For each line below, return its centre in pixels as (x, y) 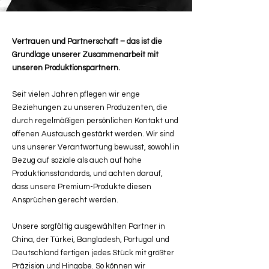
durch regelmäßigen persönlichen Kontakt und (95, 121)
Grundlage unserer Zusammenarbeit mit (85, 55)
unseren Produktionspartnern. (66, 68)
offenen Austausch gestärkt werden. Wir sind (93, 134)
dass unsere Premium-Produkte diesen (82, 187)
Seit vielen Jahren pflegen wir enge (76, 95)
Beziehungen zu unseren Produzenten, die (90, 108)
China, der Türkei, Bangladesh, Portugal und (91, 240)
